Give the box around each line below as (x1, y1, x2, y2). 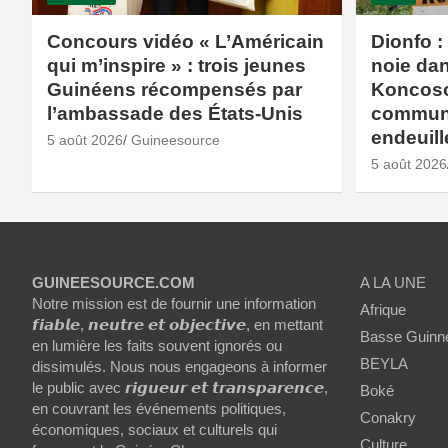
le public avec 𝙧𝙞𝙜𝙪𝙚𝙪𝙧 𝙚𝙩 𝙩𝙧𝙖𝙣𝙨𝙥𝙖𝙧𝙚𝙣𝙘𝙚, (32, 378, 328, 396)
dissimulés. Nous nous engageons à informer (32, 357, 327, 375)
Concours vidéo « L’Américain (47, 30, 324, 52)
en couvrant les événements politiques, (32, 399, 286, 417)
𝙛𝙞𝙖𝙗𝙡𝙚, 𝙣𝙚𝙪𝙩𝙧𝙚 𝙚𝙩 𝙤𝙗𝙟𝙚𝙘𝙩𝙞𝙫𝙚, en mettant (32, 315, 323, 333)
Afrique (359, 300, 406, 318)
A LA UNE (359, 273, 426, 291)
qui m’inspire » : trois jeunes (47, 54, 306, 76)
